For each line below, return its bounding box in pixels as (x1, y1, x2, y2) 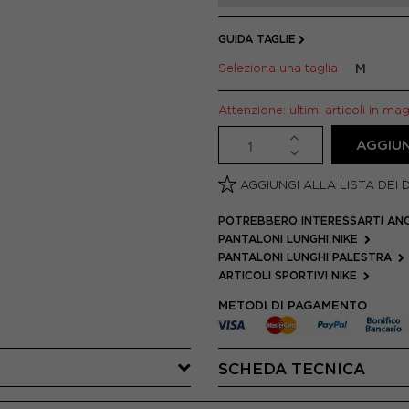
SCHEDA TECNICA (218, 360, 365, 378)
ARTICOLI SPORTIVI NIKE (218, 269, 361, 281)
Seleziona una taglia (218, 60, 345, 75)
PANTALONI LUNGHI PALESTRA (218, 251, 395, 263)
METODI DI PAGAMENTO (218, 299, 367, 312)
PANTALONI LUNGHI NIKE (218, 233, 362, 245)
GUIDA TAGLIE (218, 33, 296, 45)
